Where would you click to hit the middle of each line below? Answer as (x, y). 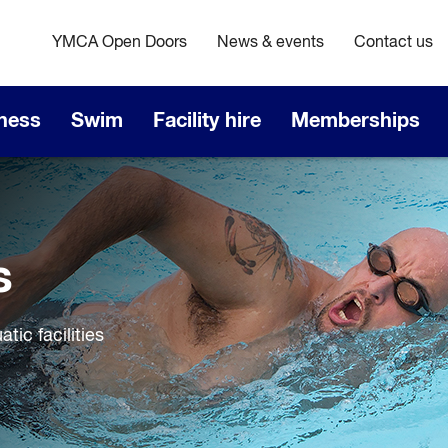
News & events (270, 43)
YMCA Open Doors (119, 43)
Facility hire (207, 121)
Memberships (355, 121)
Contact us (393, 43)
